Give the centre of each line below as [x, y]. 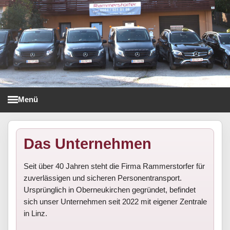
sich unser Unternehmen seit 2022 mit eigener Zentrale [115, 202]
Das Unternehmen [87, 144]
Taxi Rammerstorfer [108, 108]
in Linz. [35, 214]
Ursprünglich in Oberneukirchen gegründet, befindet [109, 190]
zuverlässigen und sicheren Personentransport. [102, 178]
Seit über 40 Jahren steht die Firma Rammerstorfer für [114, 166]
